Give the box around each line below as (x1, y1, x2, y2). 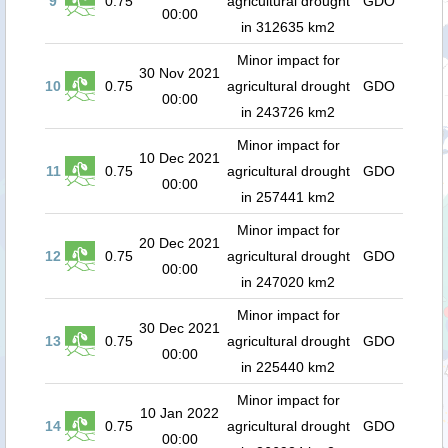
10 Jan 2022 (140, 405, 219, 421)
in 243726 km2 (241, 104, 335, 120)
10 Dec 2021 (139, 150, 220, 166)
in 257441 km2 (241, 189, 335, 205)
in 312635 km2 (241, 19, 335, 35)
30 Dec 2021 (139, 320, 220, 336)
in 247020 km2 (241, 274, 335, 290)
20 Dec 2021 (139, 235, 220, 251)
